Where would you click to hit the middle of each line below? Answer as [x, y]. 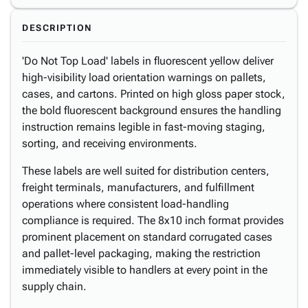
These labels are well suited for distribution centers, [146, 171]
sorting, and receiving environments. [110, 143]
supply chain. [54, 286]
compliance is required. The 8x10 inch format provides [153, 220]
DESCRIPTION [57, 28]
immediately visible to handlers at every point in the [145, 270]
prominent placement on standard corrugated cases [147, 237]
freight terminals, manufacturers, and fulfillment [138, 187]
